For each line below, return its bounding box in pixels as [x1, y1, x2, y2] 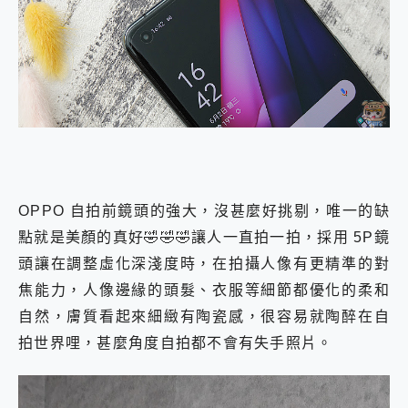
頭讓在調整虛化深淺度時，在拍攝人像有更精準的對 [18, 256, 390, 272]
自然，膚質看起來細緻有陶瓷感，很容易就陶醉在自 [18, 309, 390, 325]
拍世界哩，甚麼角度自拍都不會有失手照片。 [18, 335, 333, 352]
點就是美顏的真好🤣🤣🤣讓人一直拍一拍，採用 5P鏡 [18, 229, 390, 246]
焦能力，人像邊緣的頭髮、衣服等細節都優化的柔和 [18, 282, 390, 299]
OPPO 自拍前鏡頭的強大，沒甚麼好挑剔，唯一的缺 [18, 203, 390, 219]
